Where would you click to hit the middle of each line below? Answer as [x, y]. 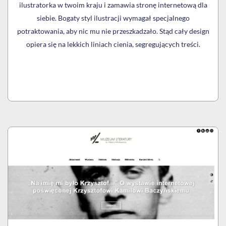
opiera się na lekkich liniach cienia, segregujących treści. [113, 44]
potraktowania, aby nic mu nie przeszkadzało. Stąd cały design [113, 31]
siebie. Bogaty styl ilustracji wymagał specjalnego [113, 18]
